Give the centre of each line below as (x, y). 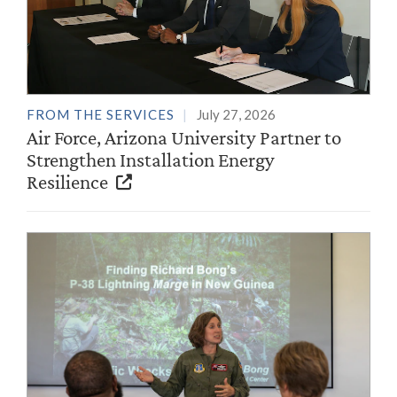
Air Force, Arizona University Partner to (184, 137)
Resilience (69, 181)
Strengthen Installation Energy (151, 159)
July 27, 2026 (236, 114)
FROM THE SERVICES (101, 114)
